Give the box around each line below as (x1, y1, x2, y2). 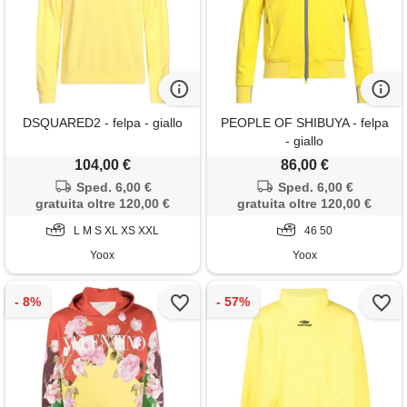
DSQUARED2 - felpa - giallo (22, 114, 183, 130)
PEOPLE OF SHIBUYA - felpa (220, 114, 389, 130)
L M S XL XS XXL (73, 223, 159, 237)
